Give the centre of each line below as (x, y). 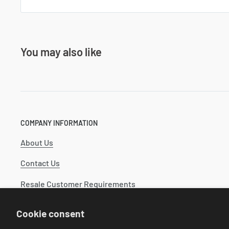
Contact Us (40, 163)
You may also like (61, 52)
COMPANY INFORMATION (59, 123)
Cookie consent (50, 214)
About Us (37, 143)
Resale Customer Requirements (78, 184)
